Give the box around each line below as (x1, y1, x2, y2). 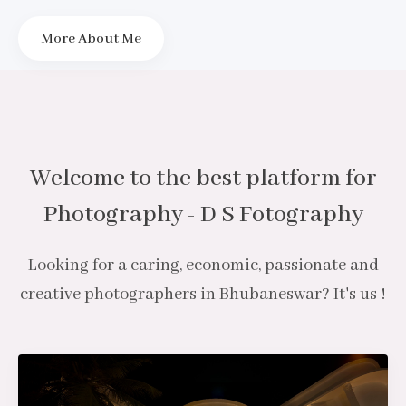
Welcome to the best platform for (29, 163, 377, 194)
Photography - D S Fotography (43, 199, 363, 230)
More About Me (41, 30, 141, 48)
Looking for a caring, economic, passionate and (27, 255, 379, 276)
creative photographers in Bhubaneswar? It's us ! (20, 284, 386, 305)
